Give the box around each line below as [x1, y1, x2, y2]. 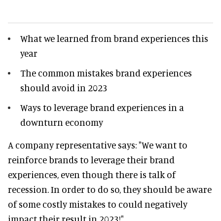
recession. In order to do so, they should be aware [8, 183, 212, 195]
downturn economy [20, 116, 105, 128]
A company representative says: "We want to [8, 139, 187, 150]
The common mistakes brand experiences [20, 67, 192, 78]
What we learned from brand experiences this [20, 32, 208, 44]
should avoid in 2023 [20, 81, 110, 93]
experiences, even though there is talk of [8, 168, 176, 180]
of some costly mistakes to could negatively [8, 198, 187, 210]
